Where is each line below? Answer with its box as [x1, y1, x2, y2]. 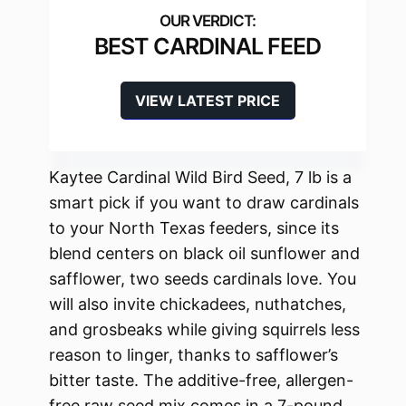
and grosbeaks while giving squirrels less [49, 320, 360, 340]
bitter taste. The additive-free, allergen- [49, 371, 353, 391]
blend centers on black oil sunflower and [49, 244, 360, 264]
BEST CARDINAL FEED [94, 33, 321, 61]
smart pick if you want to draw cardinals [49, 193, 359, 213]
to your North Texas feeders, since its [49, 218, 339, 238]
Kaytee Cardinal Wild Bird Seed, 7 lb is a [49, 168, 352, 188]
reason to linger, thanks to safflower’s [49, 345, 338, 365]
